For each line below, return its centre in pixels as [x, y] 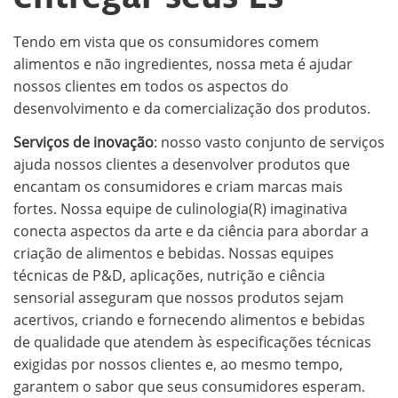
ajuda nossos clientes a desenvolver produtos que [182, 164]
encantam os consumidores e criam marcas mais [178, 186]
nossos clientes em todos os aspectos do [151, 87]
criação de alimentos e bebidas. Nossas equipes [174, 253]
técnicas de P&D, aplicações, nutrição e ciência [169, 275]
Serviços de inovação [84, 142]
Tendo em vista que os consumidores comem [166, 42]
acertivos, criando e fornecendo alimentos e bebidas [189, 319]
